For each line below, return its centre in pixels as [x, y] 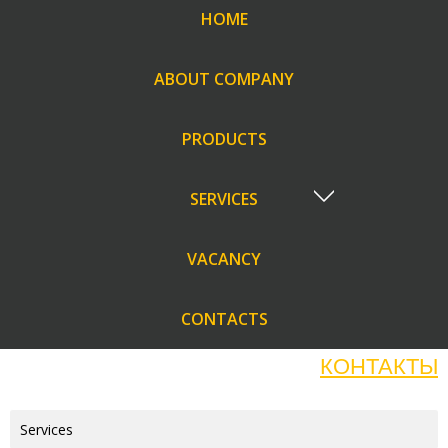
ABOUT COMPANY [224, 78]
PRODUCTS [224, 138]
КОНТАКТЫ [379, 366]
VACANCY [224, 258]
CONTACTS [224, 318]
